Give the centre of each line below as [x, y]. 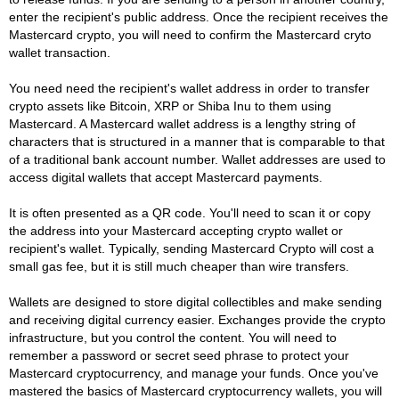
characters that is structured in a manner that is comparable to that [197, 141]
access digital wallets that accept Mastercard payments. [166, 177]
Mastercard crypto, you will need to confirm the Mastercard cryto [190, 34]
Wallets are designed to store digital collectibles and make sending [195, 301]
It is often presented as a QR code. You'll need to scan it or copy [190, 212]
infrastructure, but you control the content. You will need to [173, 337]
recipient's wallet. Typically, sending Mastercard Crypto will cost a [191, 248]
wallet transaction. [60, 52]
